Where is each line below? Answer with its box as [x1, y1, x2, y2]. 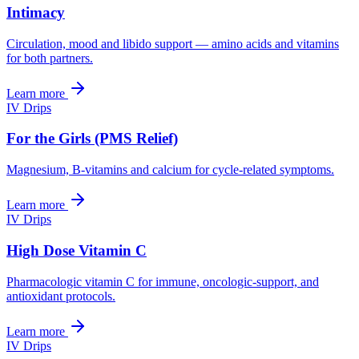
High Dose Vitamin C [6, 241, 147, 259]
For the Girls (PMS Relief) [6, 130, 178, 147]
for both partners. [6, 50, 93, 65]
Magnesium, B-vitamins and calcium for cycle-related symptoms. [6, 163, 334, 177]
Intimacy [6, 3, 65, 21]
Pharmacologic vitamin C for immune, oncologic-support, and [6, 274, 319, 288]
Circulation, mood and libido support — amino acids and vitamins [6, 36, 339, 50]
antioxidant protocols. [6, 288, 115, 303]
